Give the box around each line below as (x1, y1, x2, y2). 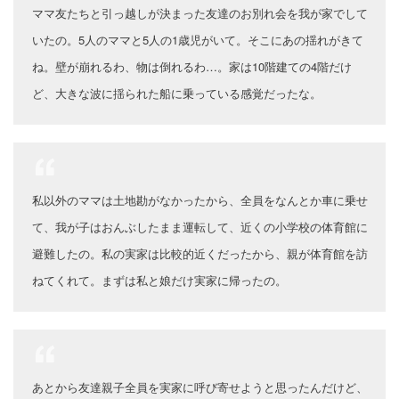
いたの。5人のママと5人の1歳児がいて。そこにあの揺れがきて (32, 31, 363, 49)
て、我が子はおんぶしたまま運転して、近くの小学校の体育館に (32, 218, 368, 236)
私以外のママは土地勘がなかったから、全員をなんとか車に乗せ (32, 191, 368, 209)
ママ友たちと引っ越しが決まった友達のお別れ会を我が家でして (32, 4, 368, 22)
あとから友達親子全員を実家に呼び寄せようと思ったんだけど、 (32, 379, 368, 396)
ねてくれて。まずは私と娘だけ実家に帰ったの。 (32, 272, 287, 289)
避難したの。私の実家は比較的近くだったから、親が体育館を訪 (32, 245, 368, 263)
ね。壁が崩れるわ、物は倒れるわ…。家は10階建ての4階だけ (32, 58, 352, 76)
